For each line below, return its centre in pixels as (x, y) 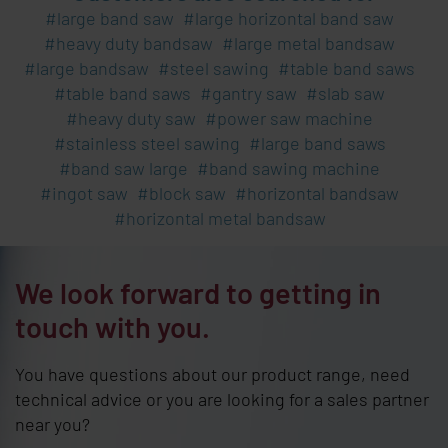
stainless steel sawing (152, 142)
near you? (52, 423)
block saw (187, 192)
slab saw (351, 92)
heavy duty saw (137, 117)
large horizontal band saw (294, 17)
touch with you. (112, 326)
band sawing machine (294, 167)
